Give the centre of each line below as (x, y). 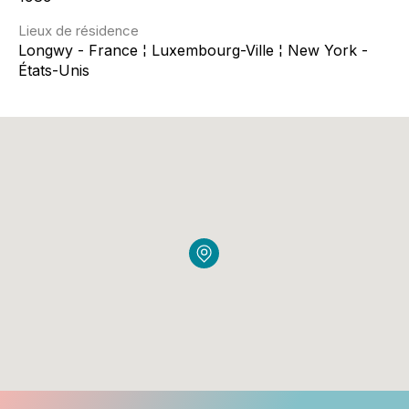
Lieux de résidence (79, 31)
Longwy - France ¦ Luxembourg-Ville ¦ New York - (193, 50)
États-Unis (54, 70)
